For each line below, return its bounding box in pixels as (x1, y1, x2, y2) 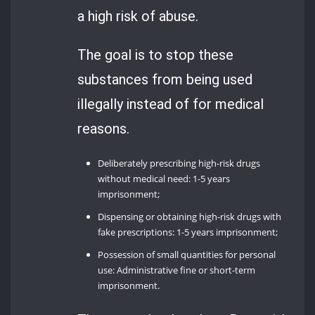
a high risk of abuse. (77, 7, 199, 25)
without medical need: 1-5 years (98, 172, 231, 186)
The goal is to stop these (77, 46, 234, 63)
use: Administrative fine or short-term (98, 264, 256, 277)
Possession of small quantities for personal (98, 248, 276, 262)
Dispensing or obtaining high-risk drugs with (98, 210, 282, 224)
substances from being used (77, 70, 253, 88)
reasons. (77, 120, 130, 137)
